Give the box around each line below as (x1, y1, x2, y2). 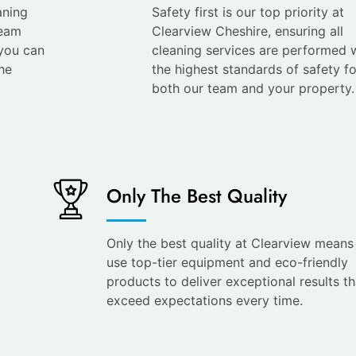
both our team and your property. (151, 79, 354, 96)
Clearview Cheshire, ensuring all (151, 22, 343, 39)
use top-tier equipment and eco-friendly (106, 253, 348, 270)
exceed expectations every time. (106, 292, 303, 308)
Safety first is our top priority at (151, 3, 344, 20)
